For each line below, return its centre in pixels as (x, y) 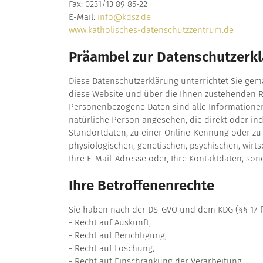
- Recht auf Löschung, (112, 249)
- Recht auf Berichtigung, (118, 236)
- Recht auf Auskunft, (110, 223)
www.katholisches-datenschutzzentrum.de (151, 30)
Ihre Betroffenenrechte (141, 186)
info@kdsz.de (124, 17)
